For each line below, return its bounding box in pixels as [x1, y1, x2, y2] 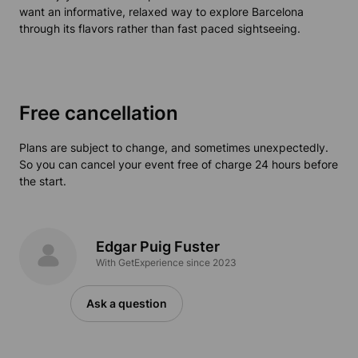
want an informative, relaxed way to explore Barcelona [19, 5, 304, 19]
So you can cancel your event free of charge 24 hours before [19, 157, 338, 172]
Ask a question [86, 296, 167, 311]
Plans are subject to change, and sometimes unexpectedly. [19, 141, 328, 155]
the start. [19, 174, 66, 189]
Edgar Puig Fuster [96, 238, 221, 256]
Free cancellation [19, 101, 178, 125]
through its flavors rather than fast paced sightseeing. [19, 22, 300, 36]
